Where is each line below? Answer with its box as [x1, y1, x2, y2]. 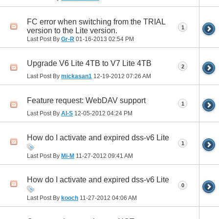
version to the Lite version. [27, 26, 117, 35]
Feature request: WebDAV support [27, 96, 146, 105]
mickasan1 [61, 73, 92, 80]
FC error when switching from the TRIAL [27, 18, 165, 26]
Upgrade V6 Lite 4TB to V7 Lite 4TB [27, 59, 152, 67]
